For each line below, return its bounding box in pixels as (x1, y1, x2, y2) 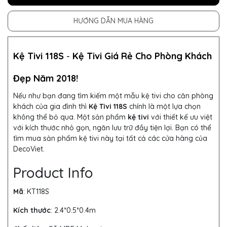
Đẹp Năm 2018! (13, 72, 78, 85)
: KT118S (23, 187, 49, 197)
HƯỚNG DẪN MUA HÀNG (73, 16, 154, 26)
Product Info (13, 164, 93, 182)
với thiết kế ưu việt (149, 112, 212, 122)
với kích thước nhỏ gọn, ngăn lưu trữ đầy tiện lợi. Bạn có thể (13, 123, 211, 133)
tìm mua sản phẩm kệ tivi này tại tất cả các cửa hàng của (13, 134, 207, 143)
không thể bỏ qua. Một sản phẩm (13, 112, 128, 122)
